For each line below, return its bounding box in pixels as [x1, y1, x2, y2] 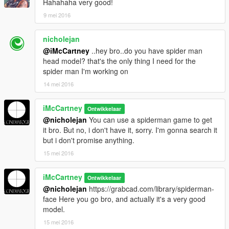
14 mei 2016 [43, 80, 74, 88]
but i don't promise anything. [43, 135, 134, 146]
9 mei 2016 [43, 11, 71, 19]
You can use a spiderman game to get [87, 114, 212, 125]
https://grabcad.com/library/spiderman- [87, 184, 214, 194]
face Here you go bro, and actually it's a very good [43, 194, 205, 204]
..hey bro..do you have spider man [89, 45, 202, 56]
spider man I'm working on [43, 66, 128, 77]
